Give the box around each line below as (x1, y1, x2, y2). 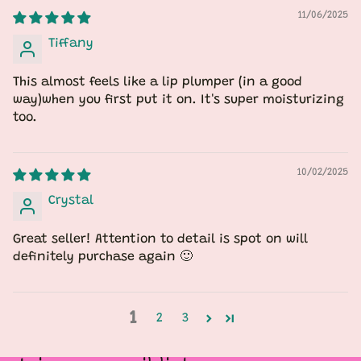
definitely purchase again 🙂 (13, 251, 193, 264)
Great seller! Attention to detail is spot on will (13, 233, 308, 247)
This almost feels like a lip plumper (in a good (13, 76, 302, 89)
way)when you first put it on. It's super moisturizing (13, 93, 344, 107)
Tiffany (48, 37, 93, 51)
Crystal (48, 194, 93, 208)
